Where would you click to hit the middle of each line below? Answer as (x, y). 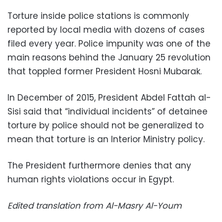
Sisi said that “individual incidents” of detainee (108, 111)
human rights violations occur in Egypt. (91, 179)
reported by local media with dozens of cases (106, 29)
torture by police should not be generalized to (106, 125)
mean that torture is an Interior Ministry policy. (106, 139)
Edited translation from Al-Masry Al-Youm (95, 205)
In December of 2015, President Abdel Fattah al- (109, 97)
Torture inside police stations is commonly (98, 16)
